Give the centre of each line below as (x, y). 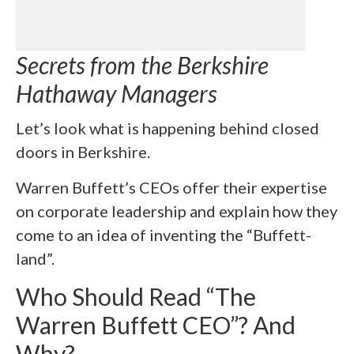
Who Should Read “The (136, 297)
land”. (35, 259)
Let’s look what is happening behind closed (168, 128)
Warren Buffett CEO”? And (156, 325)
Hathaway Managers (117, 93)
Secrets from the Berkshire (142, 64)
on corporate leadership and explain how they (177, 211)
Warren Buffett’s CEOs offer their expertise (171, 188)
